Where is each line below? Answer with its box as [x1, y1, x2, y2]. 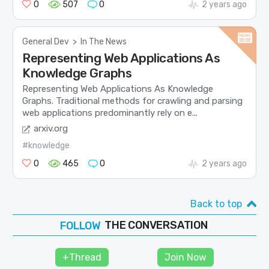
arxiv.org [34, 123, 68, 134]
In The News [80, 36, 127, 47]
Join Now [165, 251, 207, 263]
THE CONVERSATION [104, 219, 208, 232]
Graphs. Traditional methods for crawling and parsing [22, 95, 243, 106]
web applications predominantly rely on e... [22, 107, 198, 118]
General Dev [22, 36, 70, 47]
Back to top [190, 198, 242, 210]
